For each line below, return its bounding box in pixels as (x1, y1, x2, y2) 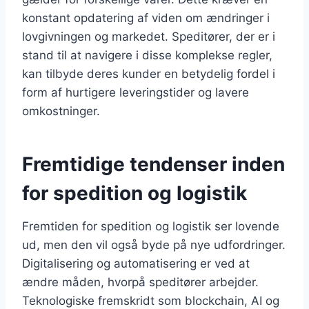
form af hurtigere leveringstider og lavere (22, 85, 249, 99)
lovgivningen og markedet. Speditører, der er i (22, 29, 275, 43)
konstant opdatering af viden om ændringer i (22, 10, 270, 25)
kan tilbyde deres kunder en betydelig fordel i (22, 66, 275, 81)
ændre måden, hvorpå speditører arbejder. (22, 275, 259, 289)
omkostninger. (22, 103, 100, 118)
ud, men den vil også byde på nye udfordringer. (22, 237, 286, 252)
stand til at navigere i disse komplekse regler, (22, 48, 272, 62)
